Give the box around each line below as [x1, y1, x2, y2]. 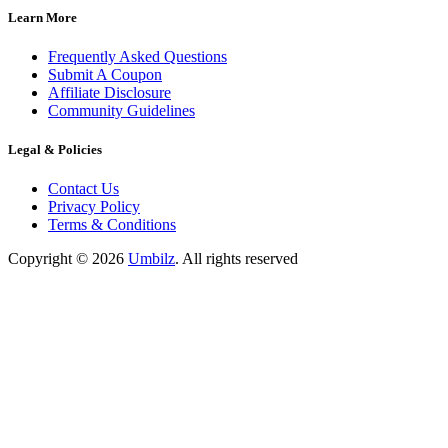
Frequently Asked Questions [48, 48, 227, 66]
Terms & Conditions [48, 216, 176, 234]
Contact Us [48, 180, 119, 198]
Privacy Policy [48, 198, 140, 216]
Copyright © [8, 250, 88, 268]
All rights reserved [182, 250, 298, 268]
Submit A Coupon [48, 66, 162, 84]
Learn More [8, 9, 77, 25]
